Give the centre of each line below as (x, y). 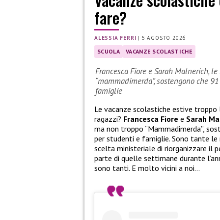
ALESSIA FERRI (115, 38)
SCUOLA (109, 52)
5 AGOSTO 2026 (164, 38)
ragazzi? (109, 119)
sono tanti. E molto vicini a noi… (147, 168)
